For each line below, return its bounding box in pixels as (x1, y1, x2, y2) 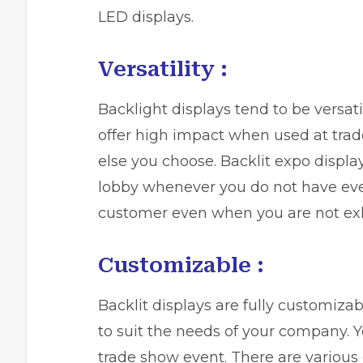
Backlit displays (98, 297, 211, 314)
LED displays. (98, 8, 194, 26)
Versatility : (98, 57, 228, 81)
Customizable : (98, 253, 264, 277)
